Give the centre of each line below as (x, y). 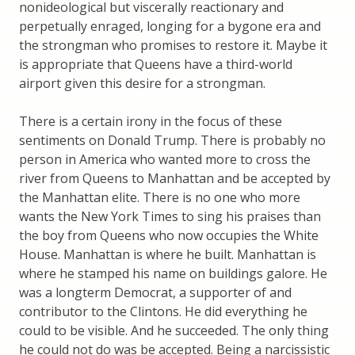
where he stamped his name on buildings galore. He (173, 273)
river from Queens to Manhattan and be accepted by (175, 178)
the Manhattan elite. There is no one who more (160, 197)
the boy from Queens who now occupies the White (169, 235)
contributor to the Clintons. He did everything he (163, 311)
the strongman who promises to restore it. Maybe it (173, 45)
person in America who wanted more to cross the (165, 159)
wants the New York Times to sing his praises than (170, 216)
